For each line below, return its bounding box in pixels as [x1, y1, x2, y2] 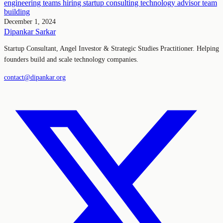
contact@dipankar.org [4, 73, 66, 81]
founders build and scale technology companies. [4, 55, 138, 63]
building [4, 7, 30, 16]
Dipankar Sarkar [4, 27, 56, 36]
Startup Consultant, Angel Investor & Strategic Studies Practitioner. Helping [4, 44, 219, 52]
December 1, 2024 [4, 17, 56, 25]
